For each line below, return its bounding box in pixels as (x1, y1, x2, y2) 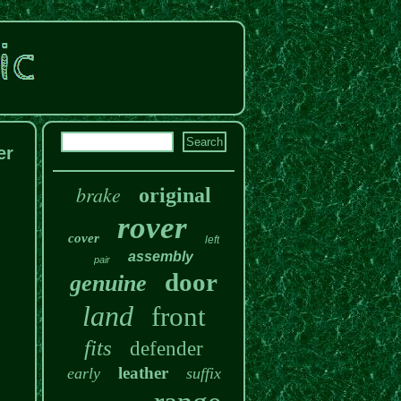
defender (130, 337, 203, 360)
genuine (70, 270, 147, 296)
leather (117, 363, 168, 382)
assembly (128, 249, 193, 264)
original (139, 183, 211, 207)
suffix (185, 364, 221, 382)
